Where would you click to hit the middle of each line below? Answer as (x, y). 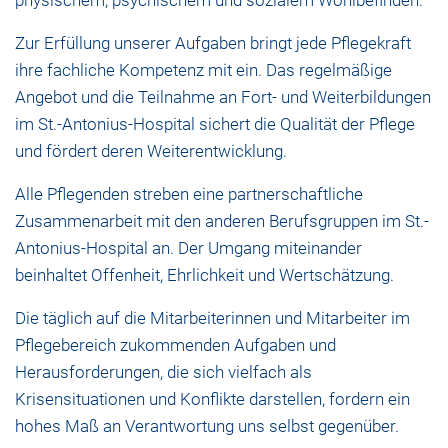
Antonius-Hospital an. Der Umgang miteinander (188, 248)
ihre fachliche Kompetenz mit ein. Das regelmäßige (203, 70)
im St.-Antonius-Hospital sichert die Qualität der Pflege (215, 124)
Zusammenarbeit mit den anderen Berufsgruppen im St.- (222, 221)
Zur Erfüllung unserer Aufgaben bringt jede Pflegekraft (213, 43)
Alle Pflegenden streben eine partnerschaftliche (189, 194)
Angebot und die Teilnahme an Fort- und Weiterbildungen (223, 97)
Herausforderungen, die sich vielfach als (163, 372)
